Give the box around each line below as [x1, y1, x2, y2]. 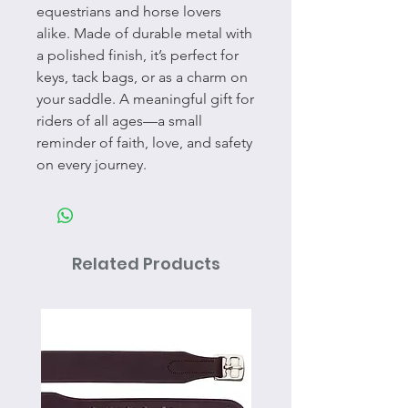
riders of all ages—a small [36, 112, 202, 129]
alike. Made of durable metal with [36, 25, 252, 42]
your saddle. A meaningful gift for [36, 90, 254, 107]
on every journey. [36, 156, 147, 173]
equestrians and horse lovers [36, 3, 221, 20]
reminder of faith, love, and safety [36, 134, 252, 151]
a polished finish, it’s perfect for [36, 46, 239, 64]
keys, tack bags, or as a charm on [36, 68, 248, 86]
